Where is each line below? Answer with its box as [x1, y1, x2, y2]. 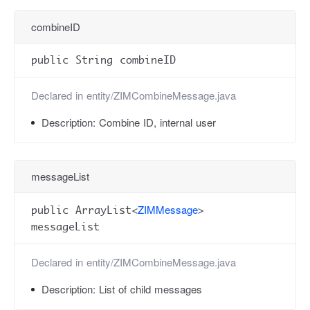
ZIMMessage [138, 202, 198, 217]
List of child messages [99, 282, 202, 296]
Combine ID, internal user [99, 115, 216, 129]
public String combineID [31, 53, 176, 66]
